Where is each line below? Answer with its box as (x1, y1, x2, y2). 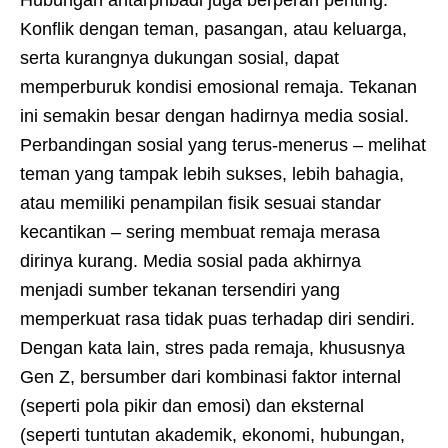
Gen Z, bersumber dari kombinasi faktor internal (20, 366, 401, 387)
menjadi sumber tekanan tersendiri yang (20, 279, 340, 300)
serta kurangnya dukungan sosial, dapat (20, 47, 339, 68)
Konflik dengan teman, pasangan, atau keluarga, (20, 18, 407, 39)
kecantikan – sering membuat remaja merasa (20, 221, 380, 242)
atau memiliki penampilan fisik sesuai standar (20, 192, 381, 213)
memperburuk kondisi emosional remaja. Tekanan (20, 76, 417, 97)
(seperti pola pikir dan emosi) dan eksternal (20, 395, 364, 416)
